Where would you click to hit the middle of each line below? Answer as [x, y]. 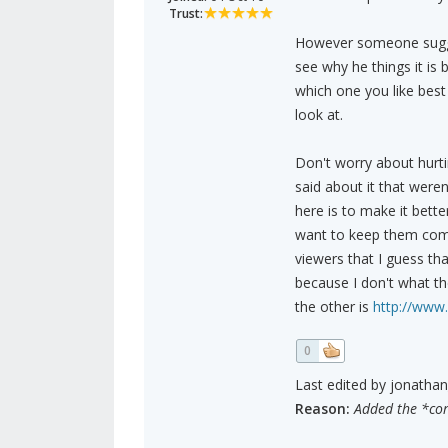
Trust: [186, 14]
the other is [333, 307]
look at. [318, 115]
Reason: [322, 409]
